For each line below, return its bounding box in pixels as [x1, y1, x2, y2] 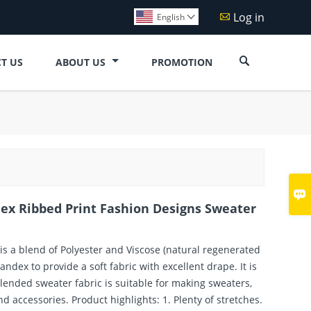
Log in [233, 9, 264, 25]
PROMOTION [151, 55, 213, 69]
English [156, 11, 185, 23]
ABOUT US [55, 55, 108, 69]
